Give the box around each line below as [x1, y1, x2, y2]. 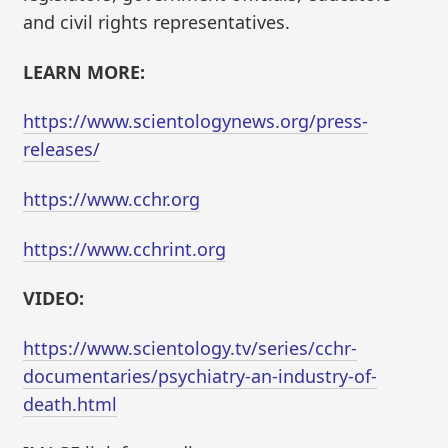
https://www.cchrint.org [23, 236, 227, 261]
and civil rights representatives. [23, 10, 291, 35]
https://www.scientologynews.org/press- [23, 109, 369, 134]
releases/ [23, 137, 101, 162]
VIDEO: [23, 286, 85, 311]
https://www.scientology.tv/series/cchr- [23, 335, 358, 360]
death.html [23, 391, 118, 416]
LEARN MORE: [23, 59, 146, 84]
